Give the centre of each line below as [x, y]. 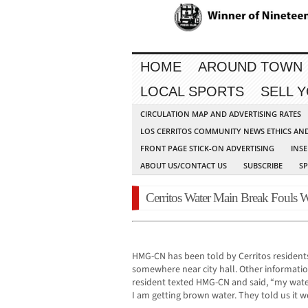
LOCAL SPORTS [192, 92]
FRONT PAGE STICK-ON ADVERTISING [207, 148]
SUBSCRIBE [263, 166]
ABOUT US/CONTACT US [184, 166]
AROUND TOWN [250, 67]
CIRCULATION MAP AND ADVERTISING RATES [221, 114]
